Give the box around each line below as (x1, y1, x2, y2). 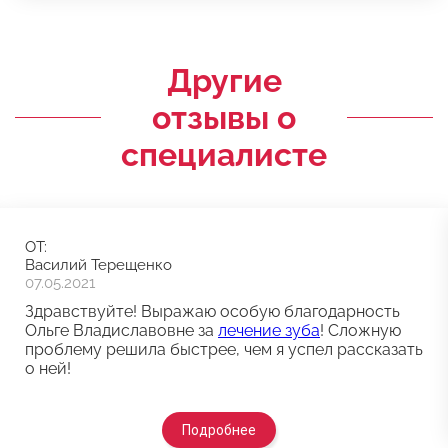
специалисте (121, 136, 327, 173)
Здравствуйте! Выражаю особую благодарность (25, 302, 400, 321)
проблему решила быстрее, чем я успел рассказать (25, 340, 423, 359)
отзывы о (152, 99, 296, 136)
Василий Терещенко (25, 256, 172, 274)
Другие (166, 62, 282, 99)
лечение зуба (218, 321, 320, 340)
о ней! (25, 359, 71, 378)
